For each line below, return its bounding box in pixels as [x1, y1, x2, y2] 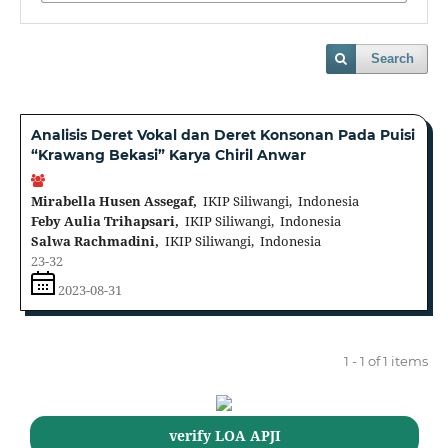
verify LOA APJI [168, 425, 281, 445]
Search [371, 51, 415, 67]
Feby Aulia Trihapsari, [30, 211, 179, 230]
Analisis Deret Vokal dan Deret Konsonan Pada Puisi [30, 126, 415, 144]
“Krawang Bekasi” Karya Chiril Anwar [30, 146, 306, 164]
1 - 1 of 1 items [344, 352, 429, 369]
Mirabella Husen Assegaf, [30, 191, 197, 210]
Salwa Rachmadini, [30, 231, 159, 250]
